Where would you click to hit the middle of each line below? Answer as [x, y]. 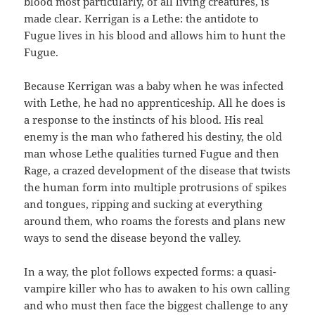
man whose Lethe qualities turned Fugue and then [152, 153]
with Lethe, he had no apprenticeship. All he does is [155, 102]
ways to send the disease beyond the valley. [133, 237]
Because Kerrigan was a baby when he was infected [154, 85]
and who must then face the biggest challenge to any [156, 305]
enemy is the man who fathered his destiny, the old [153, 136]
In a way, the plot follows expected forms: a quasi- [150, 271]
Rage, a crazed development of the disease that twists [157, 170]
